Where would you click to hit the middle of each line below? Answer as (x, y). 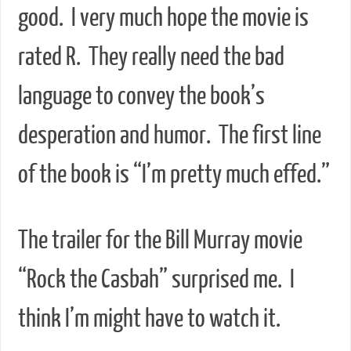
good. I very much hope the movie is (163, 18)
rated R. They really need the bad (151, 57)
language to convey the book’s (141, 96)
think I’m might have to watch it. (149, 318)
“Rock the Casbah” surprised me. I (156, 279)
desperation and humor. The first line (169, 135)
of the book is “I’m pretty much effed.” (174, 174)
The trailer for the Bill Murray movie (160, 240)
